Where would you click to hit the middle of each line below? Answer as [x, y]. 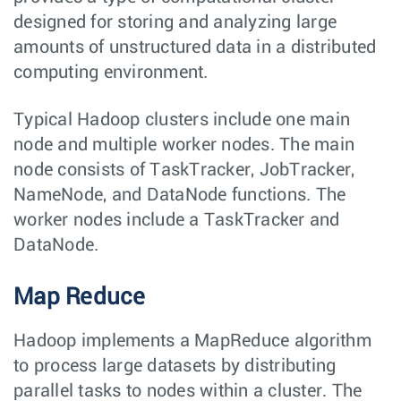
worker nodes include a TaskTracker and [177, 220]
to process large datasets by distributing [175, 366]
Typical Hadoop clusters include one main [182, 119]
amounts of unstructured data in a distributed [195, 47]
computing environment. [111, 72]
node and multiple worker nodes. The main [184, 145]
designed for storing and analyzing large [175, 22]
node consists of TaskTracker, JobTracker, [184, 170]
